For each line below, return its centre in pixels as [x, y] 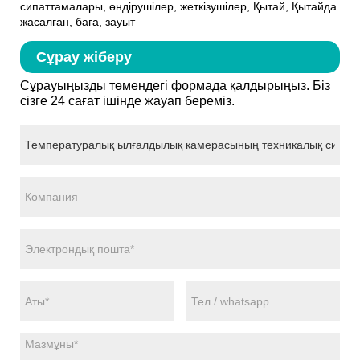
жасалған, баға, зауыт [78, 21]
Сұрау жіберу [84, 57]
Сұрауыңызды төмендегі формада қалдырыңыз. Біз [175, 85]
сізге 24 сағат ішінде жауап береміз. [127, 100]
